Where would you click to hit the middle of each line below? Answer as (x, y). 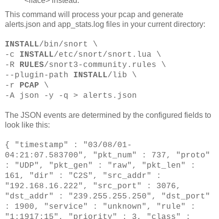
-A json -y (32, 96)
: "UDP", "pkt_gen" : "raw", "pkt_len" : (100, 166)
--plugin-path (39, 76)
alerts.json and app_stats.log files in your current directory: (105, 24)
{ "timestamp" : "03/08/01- (68, 145)
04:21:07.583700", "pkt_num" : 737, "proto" (108, 156)
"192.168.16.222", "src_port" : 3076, (93, 186)
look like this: (27, 125)
